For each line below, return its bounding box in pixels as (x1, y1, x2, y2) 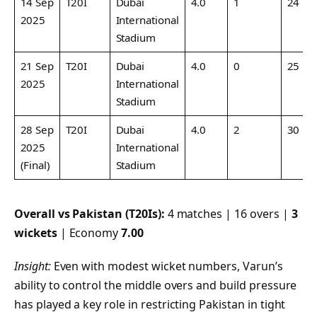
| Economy (57, 224, 122, 241)
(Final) (20, 158, 51, 173)
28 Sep (20, 122, 54, 137)
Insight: (14, 258, 51, 275)
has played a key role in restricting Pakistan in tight (14, 296, 286, 313)
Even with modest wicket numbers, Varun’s (50, 258, 283, 275)
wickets (14, 224, 57, 241)
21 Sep (20, 59, 54, 74)
